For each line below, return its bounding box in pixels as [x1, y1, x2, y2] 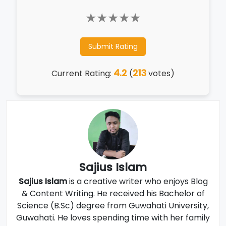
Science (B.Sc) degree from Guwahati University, [17, 200, 209, 211]
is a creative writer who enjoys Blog [67, 176, 208, 187]
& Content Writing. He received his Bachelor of [21, 188, 205, 199]
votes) [146, 68, 175, 79]
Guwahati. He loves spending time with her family [16, 212, 210, 223]
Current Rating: [51, 68, 114, 79]
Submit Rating [88, 41, 138, 51]
